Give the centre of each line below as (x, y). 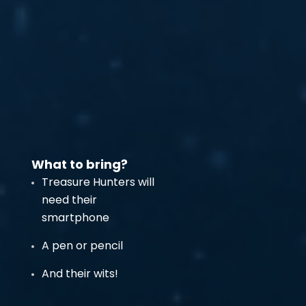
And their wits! (80, 274)
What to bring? (80, 164)
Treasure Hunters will (98, 182)
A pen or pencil (82, 246)
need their (69, 200)
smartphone (75, 218)
